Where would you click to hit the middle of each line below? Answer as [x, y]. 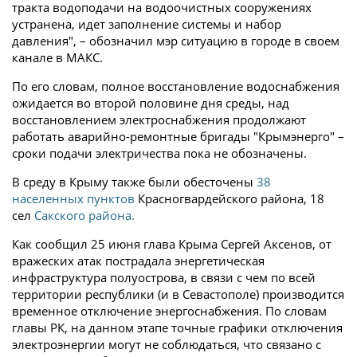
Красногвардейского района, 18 [229, 198]
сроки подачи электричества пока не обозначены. [159, 153]
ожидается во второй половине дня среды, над [151, 103]
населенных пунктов [73, 198]
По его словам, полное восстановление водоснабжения [176, 86]
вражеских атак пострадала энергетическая [138, 261]
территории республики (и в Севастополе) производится [178, 294]
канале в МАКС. [57, 57]
